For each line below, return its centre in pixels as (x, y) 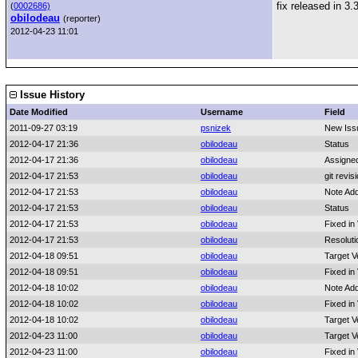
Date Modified (39, 112)
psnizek (216, 128)
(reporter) (82, 18)
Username (222, 112)
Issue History (51, 95)
